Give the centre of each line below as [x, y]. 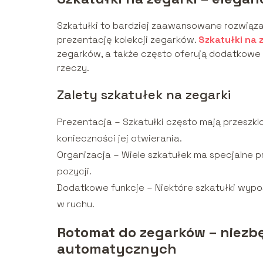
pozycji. [74, 171]
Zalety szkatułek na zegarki [144, 94]
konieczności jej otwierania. [119, 138]
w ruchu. [76, 204]
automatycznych [117, 248]
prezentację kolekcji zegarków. [128, 39]
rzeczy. [73, 68]
